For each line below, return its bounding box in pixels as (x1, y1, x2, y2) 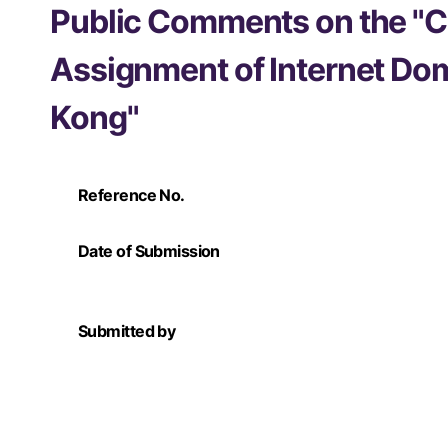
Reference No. (78, 184, 185, 205)
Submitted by (78, 320, 176, 341)
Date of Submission (78, 240, 220, 261)
